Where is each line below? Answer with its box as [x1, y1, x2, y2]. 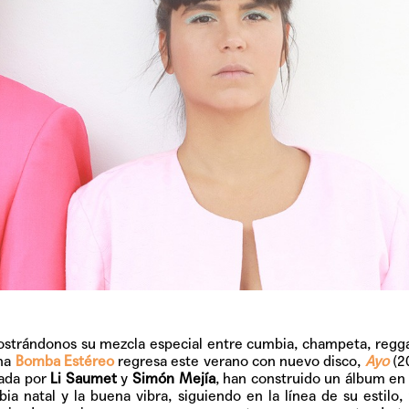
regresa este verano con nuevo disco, [113, 352, 365, 371]
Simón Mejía [128, 370, 215, 388]
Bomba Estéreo [15, 352, 114, 371]
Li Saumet [50, 370, 117, 388]
